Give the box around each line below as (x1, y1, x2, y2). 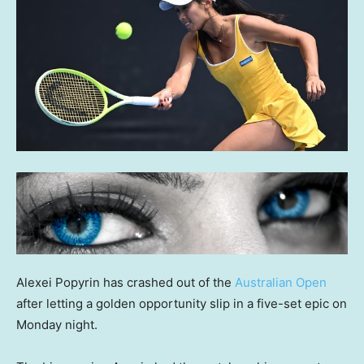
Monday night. (16, 316, 97, 332)
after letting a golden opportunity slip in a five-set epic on (16, 295, 347, 311)
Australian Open (235, 274, 327, 290)
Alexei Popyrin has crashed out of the (16, 274, 235, 290)
